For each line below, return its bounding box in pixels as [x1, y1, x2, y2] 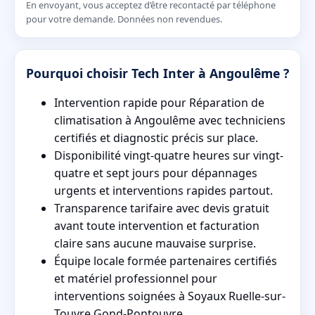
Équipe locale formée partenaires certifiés [54, 253, 277, 269]
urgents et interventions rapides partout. [54, 183, 273, 199]
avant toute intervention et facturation [54, 218, 259, 234]
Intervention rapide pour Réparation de [54, 95, 264, 111]
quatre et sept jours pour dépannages [54, 165, 257, 181]
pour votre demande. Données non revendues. [26, 13, 222, 26]
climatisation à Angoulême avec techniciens [54, 112, 285, 129]
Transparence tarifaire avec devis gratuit [54, 200, 269, 217]
